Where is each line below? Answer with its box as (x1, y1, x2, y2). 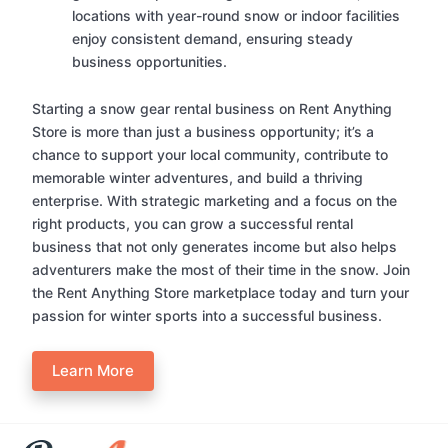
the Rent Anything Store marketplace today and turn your (32, 284, 409, 302)
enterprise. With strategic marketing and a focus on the (32, 192, 397, 210)
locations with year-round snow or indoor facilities (72, 7, 400, 25)
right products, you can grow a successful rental (32, 215, 353, 233)
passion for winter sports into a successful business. (32, 307, 382, 325)
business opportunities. (72, 53, 227, 71)
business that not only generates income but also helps (32, 238, 397, 256)
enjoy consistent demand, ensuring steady (72, 30, 353, 48)
